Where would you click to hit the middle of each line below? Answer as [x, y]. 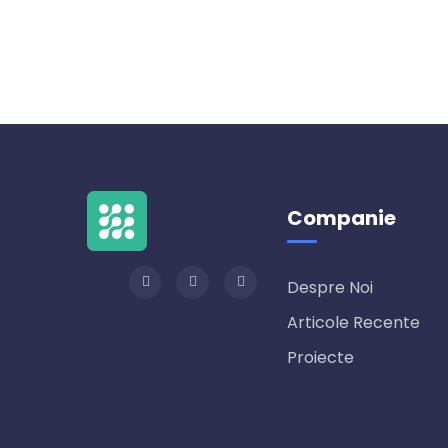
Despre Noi [330, 287]
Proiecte [320, 357]
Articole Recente [353, 322]
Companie [341, 218]
